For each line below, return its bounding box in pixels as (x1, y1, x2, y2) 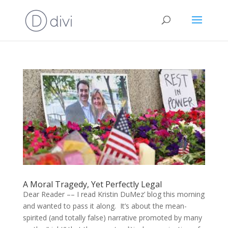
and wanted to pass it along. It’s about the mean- (22, 201, 187, 211)
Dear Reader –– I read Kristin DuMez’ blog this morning (22, 189, 205, 199)
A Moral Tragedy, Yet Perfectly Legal (22, 179, 162, 190)
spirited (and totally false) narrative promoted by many (22, 213, 202, 223)
